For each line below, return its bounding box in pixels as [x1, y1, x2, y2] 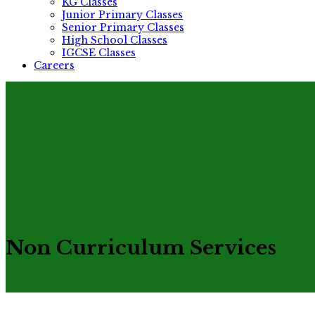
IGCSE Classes [62, 46, 136, 59]
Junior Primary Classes [62, 8, 183, 21]
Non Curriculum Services [6, 235, 276, 260]
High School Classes [62, 34, 167, 46]
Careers [34, 59, 75, 72]
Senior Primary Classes [62, 21, 184, 34]
